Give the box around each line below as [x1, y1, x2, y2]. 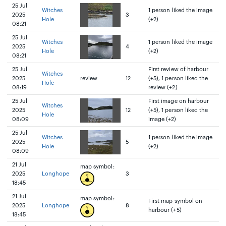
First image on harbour [148, 98, 209, 104]
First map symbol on [148, 198, 203, 204]
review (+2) [148, 85, 178, 90]
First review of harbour [148, 67, 209, 72]
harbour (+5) [148, 207, 182, 213]
